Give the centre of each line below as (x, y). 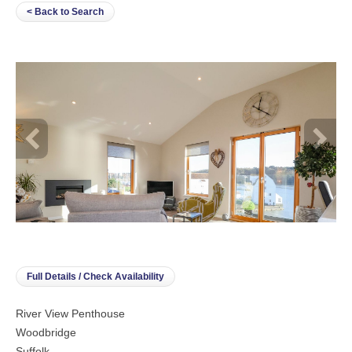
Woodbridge (46, 332)
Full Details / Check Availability (95, 276)
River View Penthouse (70, 313)
